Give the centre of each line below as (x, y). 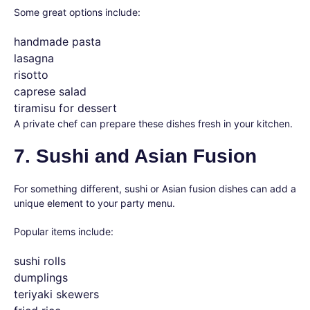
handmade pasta (57, 42)
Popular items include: (64, 231)
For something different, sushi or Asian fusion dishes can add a (155, 189)
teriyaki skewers (56, 294)
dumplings (41, 277)
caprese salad (50, 91)
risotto (31, 75)
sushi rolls (40, 261)
